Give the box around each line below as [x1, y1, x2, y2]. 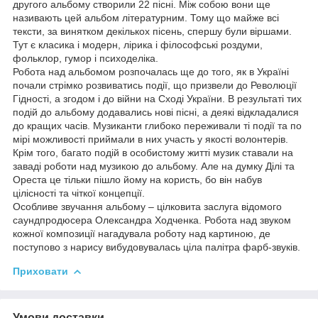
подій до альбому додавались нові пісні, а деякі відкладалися [13, 106, 299, 118]
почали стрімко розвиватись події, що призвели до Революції [13, 79, 297, 91]
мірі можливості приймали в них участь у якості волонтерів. [13, 133, 288, 145]
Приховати [13, 265, 68, 277]
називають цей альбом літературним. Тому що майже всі [13, 11, 279, 23]
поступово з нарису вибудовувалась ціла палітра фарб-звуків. [13, 241, 300, 253]
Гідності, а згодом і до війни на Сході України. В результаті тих [13, 92, 302, 104]
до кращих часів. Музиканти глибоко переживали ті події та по [13, 119, 302, 131]
